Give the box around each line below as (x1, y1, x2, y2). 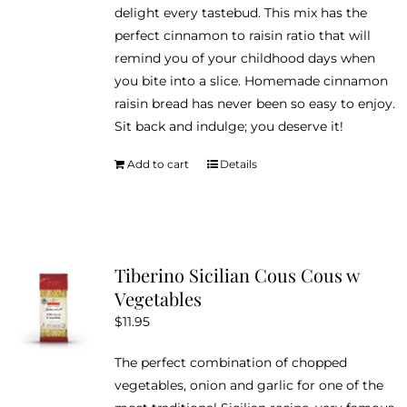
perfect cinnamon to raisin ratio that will (114, 26, 371, 44)
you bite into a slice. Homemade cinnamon (114, 72, 388, 89)
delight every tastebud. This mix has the (114, 4, 367, 21)
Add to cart (126, 156, 189, 171)
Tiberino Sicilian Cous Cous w (114, 262, 359, 287)
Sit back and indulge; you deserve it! (114, 117, 343, 134)
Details (219, 156, 257, 171)
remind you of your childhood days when (114, 49, 375, 66)
